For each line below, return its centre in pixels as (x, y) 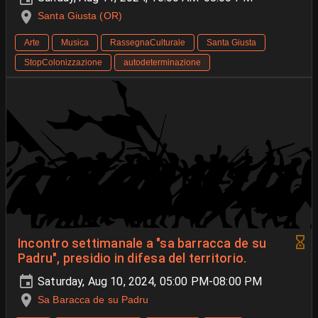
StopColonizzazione (63, 62)
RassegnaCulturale (148, 42)
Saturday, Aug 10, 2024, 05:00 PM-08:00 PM (149, 281)
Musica (75, 42)
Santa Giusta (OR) (80, 16)
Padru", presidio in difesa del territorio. (132, 258)
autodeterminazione (162, 62)
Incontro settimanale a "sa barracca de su (142, 243)
